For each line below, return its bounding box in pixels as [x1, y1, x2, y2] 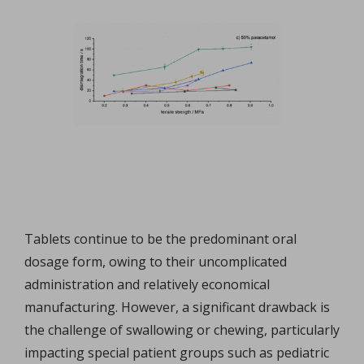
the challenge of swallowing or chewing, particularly [24, 321, 340, 340]
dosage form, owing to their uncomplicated [24, 253, 287, 271]
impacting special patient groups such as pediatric [24, 344, 329, 362]
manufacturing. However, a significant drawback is [24, 298, 330, 317]
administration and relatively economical [24, 275, 270, 294]
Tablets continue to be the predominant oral [24, 230, 297, 249]
